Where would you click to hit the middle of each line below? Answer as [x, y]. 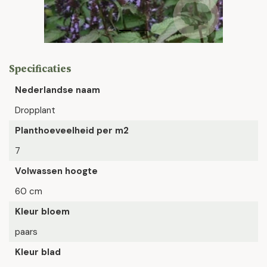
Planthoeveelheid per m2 [72, 131]
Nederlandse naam [58, 90]
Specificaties [40, 69]
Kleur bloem [42, 212]
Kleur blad [38, 252]
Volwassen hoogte [56, 171]
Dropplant [35, 110]
